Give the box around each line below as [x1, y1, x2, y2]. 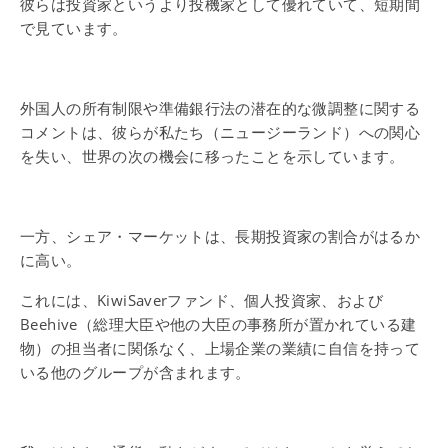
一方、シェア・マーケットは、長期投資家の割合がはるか [20, 226, 421, 246]
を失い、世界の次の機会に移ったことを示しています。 [20, 146, 405, 166]
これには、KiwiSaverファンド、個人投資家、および [20, 290, 383, 310]
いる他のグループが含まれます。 [20, 362, 251, 382]
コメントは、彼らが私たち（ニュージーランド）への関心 [20, 122, 421, 142]
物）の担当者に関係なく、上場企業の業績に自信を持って [20, 338, 421, 358]
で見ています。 [20, 18, 128, 38]
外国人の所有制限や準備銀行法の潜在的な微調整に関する [20, 98, 421, 118]
